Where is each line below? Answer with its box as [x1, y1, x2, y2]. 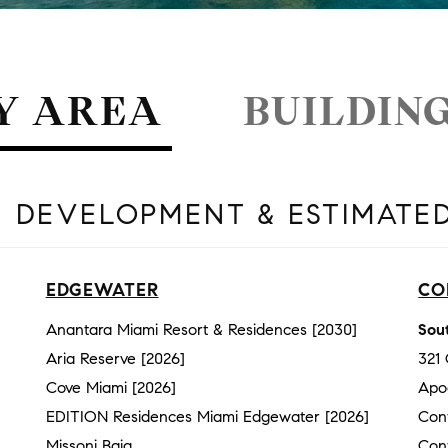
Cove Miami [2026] [45, 378, 176, 398]
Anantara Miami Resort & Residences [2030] [45, 320, 357, 340]
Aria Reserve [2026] [45, 349, 185, 369]
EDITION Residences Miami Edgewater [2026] [45, 407, 369, 427]
